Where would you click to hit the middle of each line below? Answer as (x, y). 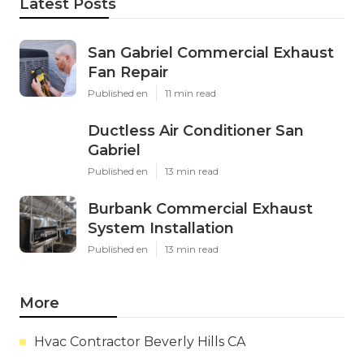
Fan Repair (128, 72)
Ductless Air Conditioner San (196, 130)
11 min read (191, 93)
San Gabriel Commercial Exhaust (211, 52)
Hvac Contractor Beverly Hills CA (140, 341)
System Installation (161, 228)
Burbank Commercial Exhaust (200, 208)
